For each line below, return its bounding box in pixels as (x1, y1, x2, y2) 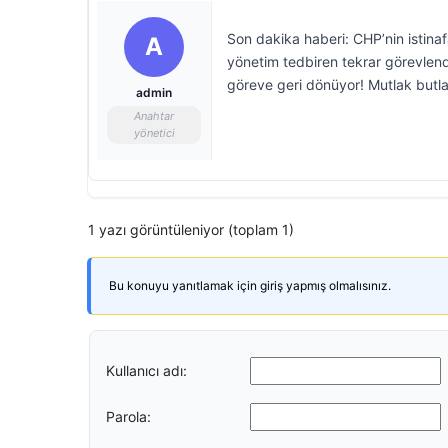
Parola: (106, 407, 151, 425)
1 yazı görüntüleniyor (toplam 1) (88, 221, 294, 238)
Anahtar (134, 109, 174, 123)
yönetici (133, 126, 175, 140)
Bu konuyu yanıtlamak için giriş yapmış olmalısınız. (109, 278, 391, 293)
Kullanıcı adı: (106, 361, 187, 379)
